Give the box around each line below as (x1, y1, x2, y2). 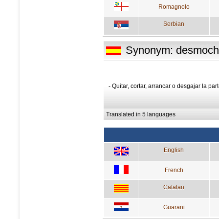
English (164, 146, 184, 153)
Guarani (163, 203, 185, 211)
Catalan (163, 183, 184, 191)
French (164, 166, 183, 174)
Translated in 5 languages (106, 110, 175, 118)
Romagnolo (158, 3, 190, 10)
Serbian (163, 20, 184, 27)
